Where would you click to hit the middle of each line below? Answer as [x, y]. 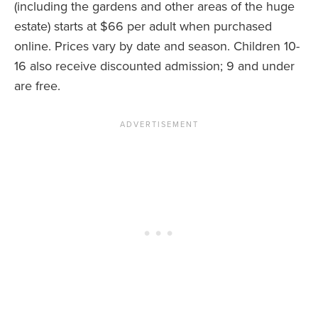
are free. [37, 86]
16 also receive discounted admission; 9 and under [154, 66]
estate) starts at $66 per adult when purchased [143, 27]
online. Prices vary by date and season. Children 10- [157, 46]
